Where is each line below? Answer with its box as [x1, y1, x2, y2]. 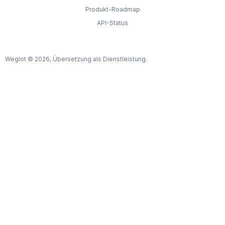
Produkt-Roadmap [85, 5, 140, 13]
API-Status [97, 19, 128, 27]
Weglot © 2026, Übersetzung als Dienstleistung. [5, 55, 147, 63]
